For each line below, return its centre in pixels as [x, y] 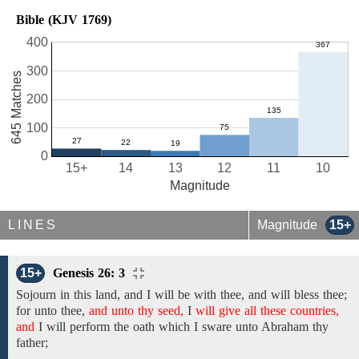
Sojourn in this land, [70, 294]
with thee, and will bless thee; [270, 294]
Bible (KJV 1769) [64, 20]
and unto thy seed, [136, 311]
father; [32, 343]
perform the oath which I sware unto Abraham [189, 327]
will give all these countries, [267, 311]
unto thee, [60, 311]
